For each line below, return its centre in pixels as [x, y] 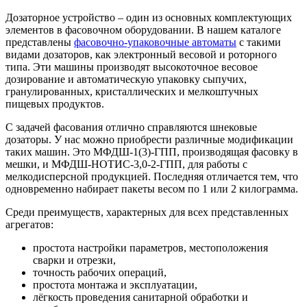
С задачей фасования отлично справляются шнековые [131, 127]
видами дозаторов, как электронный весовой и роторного [141, 54]
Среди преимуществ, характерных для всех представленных [147, 212]
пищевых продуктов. [55, 103]
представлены [40, 42]
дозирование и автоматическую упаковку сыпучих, [126, 79]
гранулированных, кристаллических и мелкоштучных [132, 91]
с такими [259, 42]
